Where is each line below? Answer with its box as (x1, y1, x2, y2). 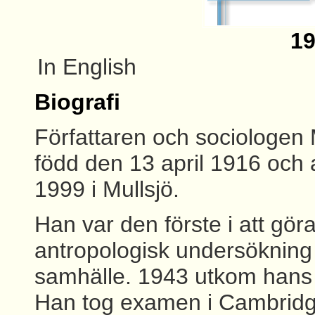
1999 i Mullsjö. (34, 176, 179, 202)
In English (37, 54, 136, 79)
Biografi (34, 89, 120, 115)
